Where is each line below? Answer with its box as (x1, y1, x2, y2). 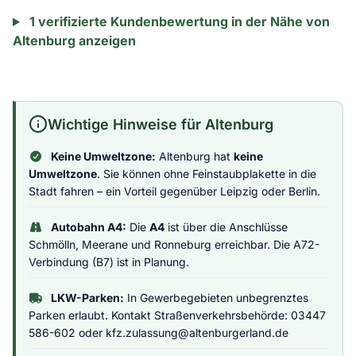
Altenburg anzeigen (13, 33, 136, 48)
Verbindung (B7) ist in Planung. (29, 255, 189, 269)
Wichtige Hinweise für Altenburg (48, 115, 273, 133)
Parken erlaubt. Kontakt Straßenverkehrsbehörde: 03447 (29, 308, 326, 322)
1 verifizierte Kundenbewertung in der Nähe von (25, 14, 330, 29)
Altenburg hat (155, 149, 234, 163)
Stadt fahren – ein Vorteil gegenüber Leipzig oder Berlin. (29, 184, 320, 198)
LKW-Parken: (50, 291, 124, 304)
